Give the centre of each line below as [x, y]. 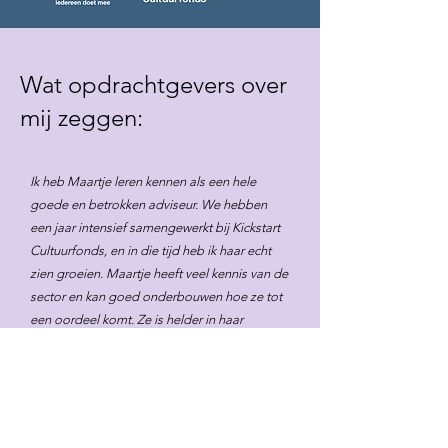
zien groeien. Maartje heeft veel [120, 273]
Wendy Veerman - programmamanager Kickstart [149, 418]
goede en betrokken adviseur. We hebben [148, 204]
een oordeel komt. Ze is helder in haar [136, 319]
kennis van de [249, 273]
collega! [53, 388]
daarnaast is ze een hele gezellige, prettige [151, 365]
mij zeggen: [81, 117]
